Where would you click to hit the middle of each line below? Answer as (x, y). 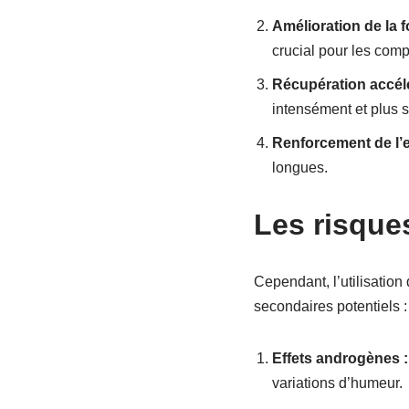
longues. (299, 167)
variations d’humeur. (337, 383)
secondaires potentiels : (330, 306)
